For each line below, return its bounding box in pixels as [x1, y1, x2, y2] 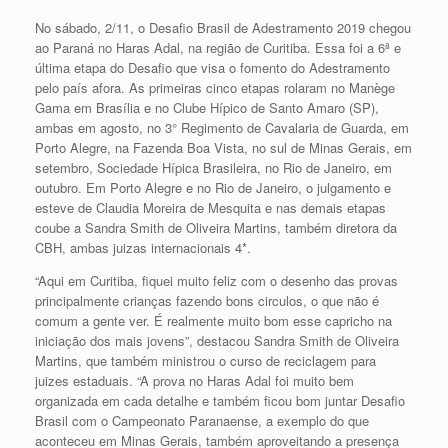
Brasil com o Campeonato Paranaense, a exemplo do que [35, 411, 369, 431]
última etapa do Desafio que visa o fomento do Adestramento [35, 58, 390, 78]
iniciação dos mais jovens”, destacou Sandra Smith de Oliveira [35, 331, 399, 351]
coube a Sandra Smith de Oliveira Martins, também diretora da [35, 218, 397, 238]
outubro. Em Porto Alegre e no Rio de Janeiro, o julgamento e [35, 178, 391, 198]
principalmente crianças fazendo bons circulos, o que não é [35, 291, 379, 311]
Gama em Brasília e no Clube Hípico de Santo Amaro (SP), [35, 98, 379, 118]
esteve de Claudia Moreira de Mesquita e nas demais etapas [35, 198, 386, 218]
